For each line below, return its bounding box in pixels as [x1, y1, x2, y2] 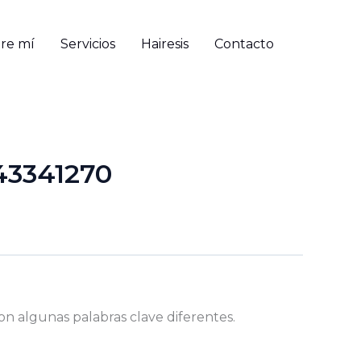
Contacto [214, 36, 274, 52]
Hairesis [141, 36, 189, 52]
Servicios [60, 36, 115, 52]
